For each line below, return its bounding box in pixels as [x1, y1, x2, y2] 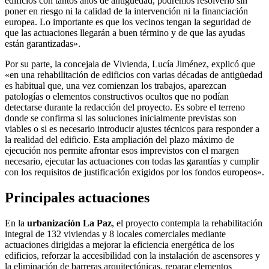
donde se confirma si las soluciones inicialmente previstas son [5, 112, 237, 123]
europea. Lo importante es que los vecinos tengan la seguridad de [5, 16, 251, 27]
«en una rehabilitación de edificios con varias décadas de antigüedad [5, 69, 262, 80]
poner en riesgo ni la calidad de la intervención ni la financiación [5, 5, 248, 16]
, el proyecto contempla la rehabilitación [112, 217, 262, 228]
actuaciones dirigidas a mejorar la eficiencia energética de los [5, 239, 234, 250]
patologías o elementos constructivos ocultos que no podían [5, 91, 229, 101]
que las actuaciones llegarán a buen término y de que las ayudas [5, 27, 245, 38]
